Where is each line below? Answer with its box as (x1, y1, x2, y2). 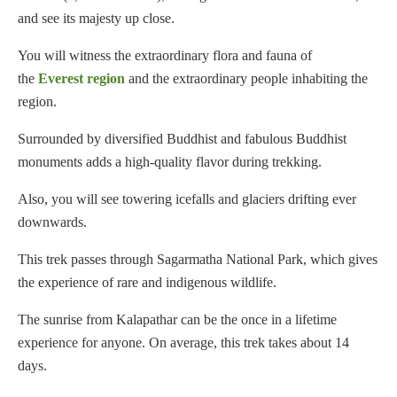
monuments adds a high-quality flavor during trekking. (18, 154, 322, 170)
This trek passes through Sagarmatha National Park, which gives (18, 252, 378, 268)
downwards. (18, 214, 87, 230)
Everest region (38, 71, 125, 87)
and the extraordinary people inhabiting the (128, 71, 368, 87)
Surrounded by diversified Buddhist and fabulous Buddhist (18, 131, 346, 147)
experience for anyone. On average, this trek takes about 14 (18, 335, 349, 351)
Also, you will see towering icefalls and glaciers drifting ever (18, 191, 356, 207)
